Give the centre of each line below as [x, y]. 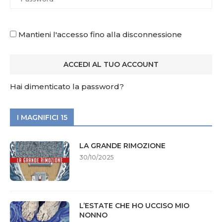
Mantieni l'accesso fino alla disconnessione [99, 35]
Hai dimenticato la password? [67, 87]
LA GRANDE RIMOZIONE [122, 146]
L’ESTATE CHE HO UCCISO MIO [134, 206]
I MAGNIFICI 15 [42, 118]
